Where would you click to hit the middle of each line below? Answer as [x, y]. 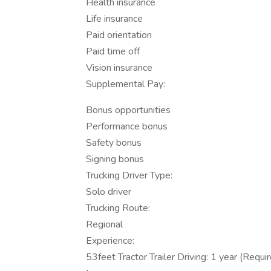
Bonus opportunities [128, 110]
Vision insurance [119, 68]
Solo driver [109, 192]
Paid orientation [119, 35]
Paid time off [113, 51]
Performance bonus [127, 126]
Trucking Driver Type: [129, 175]
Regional [104, 224]
